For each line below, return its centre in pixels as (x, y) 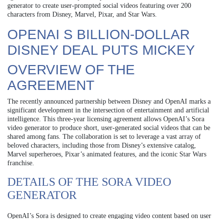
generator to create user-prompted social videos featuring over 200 (99, 5)
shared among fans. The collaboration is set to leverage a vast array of (104, 136)
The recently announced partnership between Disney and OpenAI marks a (109, 101)
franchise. (21, 163)
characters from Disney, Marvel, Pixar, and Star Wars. (82, 14)
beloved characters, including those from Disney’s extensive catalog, (102, 145)
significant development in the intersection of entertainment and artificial (108, 110)
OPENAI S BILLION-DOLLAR (99, 34)
